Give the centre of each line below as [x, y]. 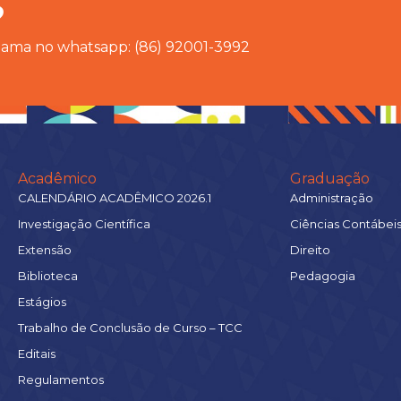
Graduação [330, 178]
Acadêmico [57, 178]
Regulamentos [61, 379]
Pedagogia [323, 275]
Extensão [45, 249]
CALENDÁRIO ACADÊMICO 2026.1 [115, 197]
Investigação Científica [84, 223]
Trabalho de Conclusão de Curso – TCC [130, 327]
